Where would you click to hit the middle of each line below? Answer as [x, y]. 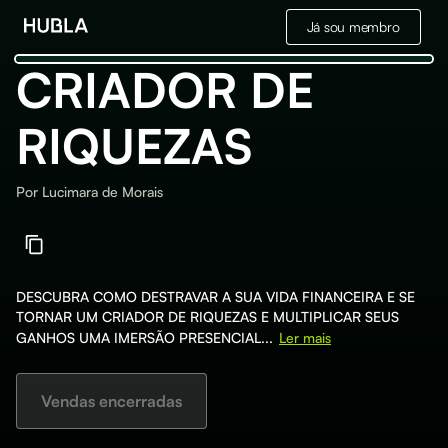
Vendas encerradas [111, 401]
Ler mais [305, 337]
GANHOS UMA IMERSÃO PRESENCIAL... [144, 337]
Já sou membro [353, 26]
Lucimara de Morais [102, 191]
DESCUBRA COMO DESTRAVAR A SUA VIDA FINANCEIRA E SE [215, 296]
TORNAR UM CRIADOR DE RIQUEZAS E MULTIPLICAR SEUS [207, 316]
